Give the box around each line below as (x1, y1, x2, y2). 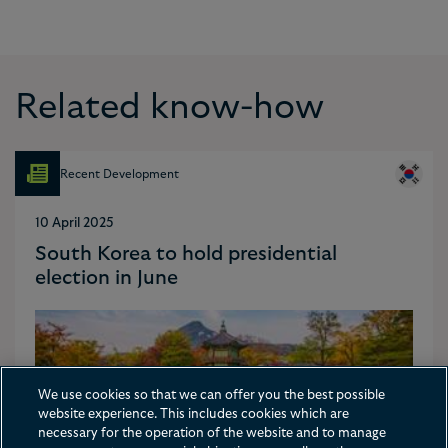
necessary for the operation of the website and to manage (38, 427, 387, 440)
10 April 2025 (35, 217, 114, 231)
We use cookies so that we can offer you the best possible (38, 389, 386, 402)
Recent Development (60, 167, 179, 180)
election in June (35, 268, 178, 289)
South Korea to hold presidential (35, 244, 337, 265)
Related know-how (15, 90, 324, 126)
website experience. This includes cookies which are (38, 408, 350, 421)
